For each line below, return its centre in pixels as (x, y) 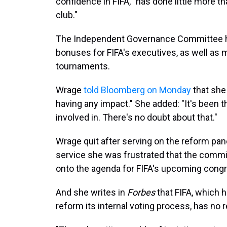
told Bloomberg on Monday (137, 90)
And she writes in (91, 192)
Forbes (141, 192)
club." (67, 15)
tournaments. (83, 66)
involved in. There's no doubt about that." (137, 117)
